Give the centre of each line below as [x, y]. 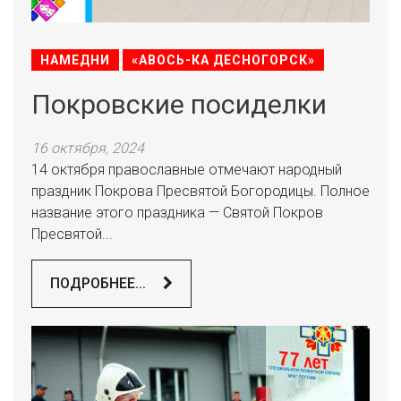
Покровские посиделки [179, 104]
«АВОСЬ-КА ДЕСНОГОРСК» [223, 60]
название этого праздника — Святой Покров [177, 213]
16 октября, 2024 [88, 148]
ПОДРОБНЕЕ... [100, 283]
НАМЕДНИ [75, 60]
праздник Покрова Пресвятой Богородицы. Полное [200, 191]
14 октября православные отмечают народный [187, 170]
